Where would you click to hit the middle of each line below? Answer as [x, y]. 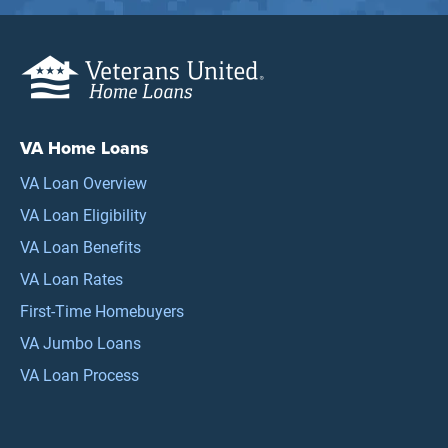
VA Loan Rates [71, 278]
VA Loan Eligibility [83, 214]
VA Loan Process [79, 374]
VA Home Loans [84, 147]
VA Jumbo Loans [80, 342]
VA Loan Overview [83, 182]
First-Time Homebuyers [102, 310]
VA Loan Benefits [80, 246]
